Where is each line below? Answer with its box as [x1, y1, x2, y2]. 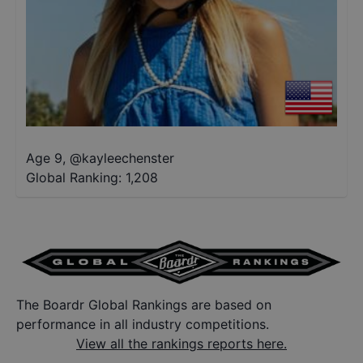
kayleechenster [82, 150, 174, 166]
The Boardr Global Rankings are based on [16, 297, 271, 314]
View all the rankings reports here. [76, 335, 287, 352]
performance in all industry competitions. [16, 316, 269, 333]
